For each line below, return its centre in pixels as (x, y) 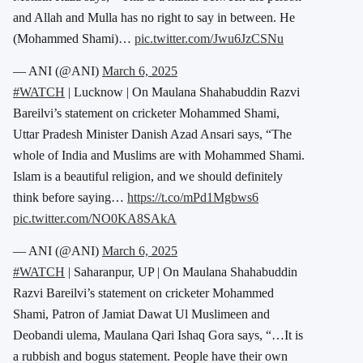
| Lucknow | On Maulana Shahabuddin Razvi (182, 92)
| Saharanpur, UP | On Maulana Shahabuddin (181, 271)
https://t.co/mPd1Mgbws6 (193, 197)
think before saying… (70, 197)
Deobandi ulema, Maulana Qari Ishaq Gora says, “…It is (158, 335)
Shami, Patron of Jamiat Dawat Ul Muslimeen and (141, 314)
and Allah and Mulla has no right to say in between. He (154, 17)
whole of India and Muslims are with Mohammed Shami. (159, 155)
